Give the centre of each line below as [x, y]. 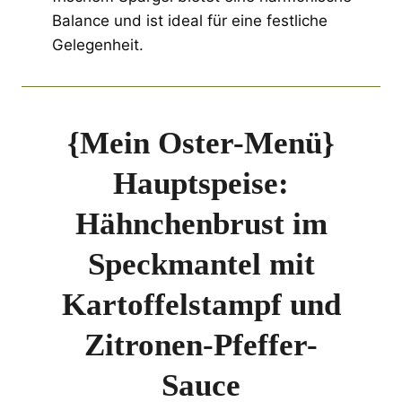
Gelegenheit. [98, 44]
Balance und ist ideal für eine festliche [190, 20]
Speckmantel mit [201, 264]
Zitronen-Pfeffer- [201, 345]
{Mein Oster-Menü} [201, 143]
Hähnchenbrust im [201, 223]
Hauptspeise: [201, 183]
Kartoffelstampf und [201, 304]
